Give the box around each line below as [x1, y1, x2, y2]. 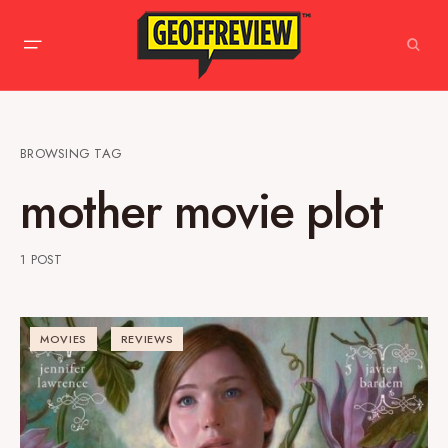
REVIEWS [120, 331, 174, 347]
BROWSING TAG [20, 144, 123, 163]
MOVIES [40, 331, 87, 347]
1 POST [20, 250, 63, 269]
